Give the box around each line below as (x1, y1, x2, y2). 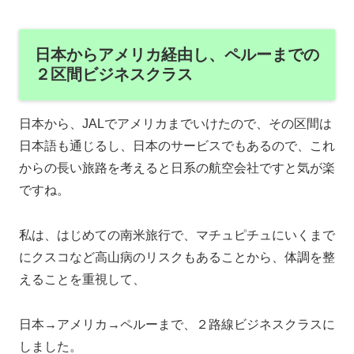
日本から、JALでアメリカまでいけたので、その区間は (19, 117, 332, 131)
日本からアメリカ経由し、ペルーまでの (35, 46, 319, 64)
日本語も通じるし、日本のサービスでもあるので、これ (19, 139, 335, 153)
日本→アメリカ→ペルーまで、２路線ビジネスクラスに (19, 317, 335, 331)
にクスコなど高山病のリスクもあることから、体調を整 (19, 250, 335, 265)
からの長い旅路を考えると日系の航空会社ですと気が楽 (19, 161, 335, 175)
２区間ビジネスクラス (35, 66, 193, 84)
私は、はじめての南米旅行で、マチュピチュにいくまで (19, 228, 335, 243)
